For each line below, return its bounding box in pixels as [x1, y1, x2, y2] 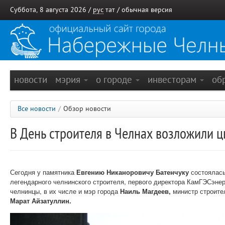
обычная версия [122, 6, 172, 14]
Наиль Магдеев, [120, 186, 173, 196]
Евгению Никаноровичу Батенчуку [76, 167, 191, 177]
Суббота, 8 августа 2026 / [10, 6, 93, 14]
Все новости [18, 105, 56, 113]
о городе [96, 74, 135, 85]
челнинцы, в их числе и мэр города [10, 186, 120, 196]
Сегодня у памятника [10, 167, 76, 177]
